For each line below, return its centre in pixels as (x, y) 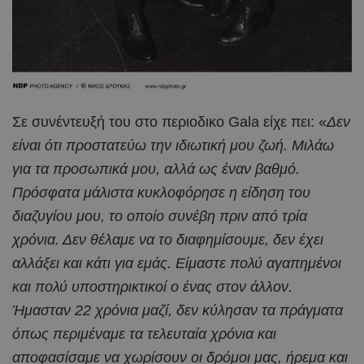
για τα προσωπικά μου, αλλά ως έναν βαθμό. (156, 169)
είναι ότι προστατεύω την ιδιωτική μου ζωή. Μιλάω (173, 146)
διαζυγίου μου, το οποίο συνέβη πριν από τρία (160, 217)
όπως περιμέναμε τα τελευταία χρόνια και (144, 334)
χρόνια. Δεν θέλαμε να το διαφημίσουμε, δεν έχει (168, 240)
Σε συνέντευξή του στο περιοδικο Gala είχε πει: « (169, 122)
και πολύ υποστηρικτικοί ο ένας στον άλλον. (152, 287)
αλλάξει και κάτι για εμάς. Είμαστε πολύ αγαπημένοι (177, 264)
